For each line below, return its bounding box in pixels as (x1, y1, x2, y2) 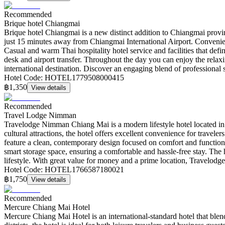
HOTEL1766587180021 (45, 165, 124, 174)
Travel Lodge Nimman (4, 111, 76, 120)
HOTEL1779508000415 (45, 73, 124, 82)
